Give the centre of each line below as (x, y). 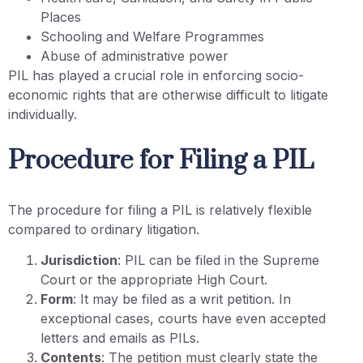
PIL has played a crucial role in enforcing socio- (156, 75)
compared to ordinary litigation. (104, 229)
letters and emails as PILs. (120, 338)
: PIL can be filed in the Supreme (218, 261)
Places (61, 17)
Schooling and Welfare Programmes (152, 36)
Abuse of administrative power (135, 56)
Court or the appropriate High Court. (154, 280)
